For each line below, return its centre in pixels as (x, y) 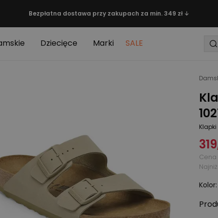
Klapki (208, 127)
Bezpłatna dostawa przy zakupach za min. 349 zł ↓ (109, 13)
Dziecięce (59, 43)
